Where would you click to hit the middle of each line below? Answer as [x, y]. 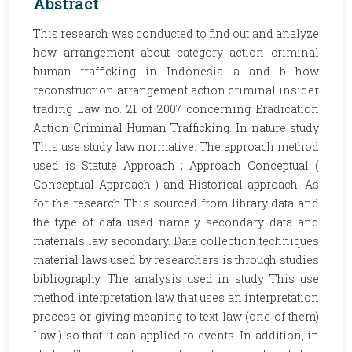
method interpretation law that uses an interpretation [176, 297]
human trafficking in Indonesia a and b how [176, 71]
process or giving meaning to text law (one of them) [176, 316]
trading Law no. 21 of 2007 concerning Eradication [176, 109]
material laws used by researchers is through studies [176, 260]
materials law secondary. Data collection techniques [176, 241]
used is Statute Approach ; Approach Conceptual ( [176, 165]
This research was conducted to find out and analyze [176, 33]
